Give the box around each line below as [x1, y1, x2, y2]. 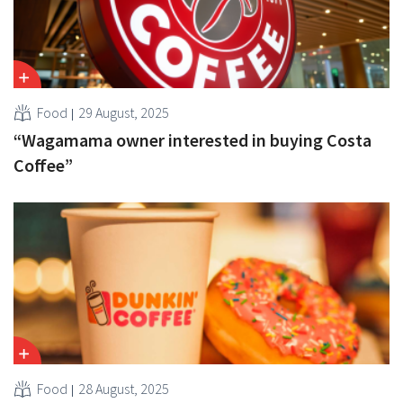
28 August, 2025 [78, 379, 169, 398]
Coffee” [13, 153, 73, 176]
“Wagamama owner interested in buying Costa [13, 128, 372, 151]
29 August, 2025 [78, 103, 169, 121]
